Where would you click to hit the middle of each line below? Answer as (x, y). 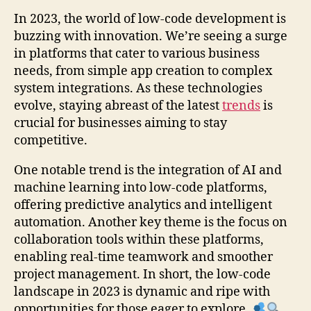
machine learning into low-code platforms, (141, 187)
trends (241, 106)
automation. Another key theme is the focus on (151, 222)
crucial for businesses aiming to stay (120, 123)
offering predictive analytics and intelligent (143, 205)
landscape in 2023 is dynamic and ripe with (142, 292)
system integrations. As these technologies (138, 88)
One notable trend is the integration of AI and (148, 170)
